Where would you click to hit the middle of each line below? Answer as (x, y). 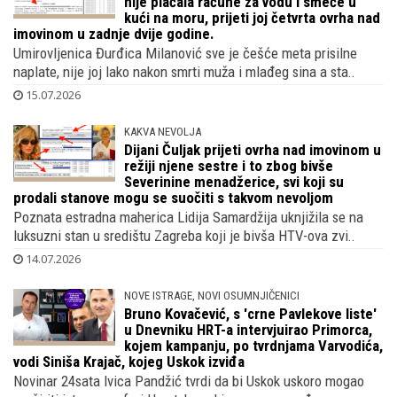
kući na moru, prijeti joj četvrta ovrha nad (253, 17)
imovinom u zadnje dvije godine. (113, 33)
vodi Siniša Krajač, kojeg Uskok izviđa (129, 361)
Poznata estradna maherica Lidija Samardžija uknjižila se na (188, 217)
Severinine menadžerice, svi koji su (234, 181)
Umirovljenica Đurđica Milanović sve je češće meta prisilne (185, 53)
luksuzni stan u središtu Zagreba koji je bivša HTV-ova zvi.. (184, 235)
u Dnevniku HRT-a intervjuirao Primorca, (249, 329)
